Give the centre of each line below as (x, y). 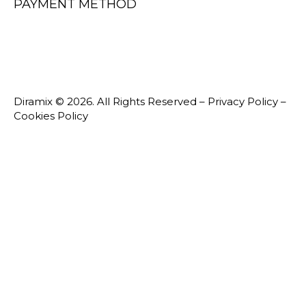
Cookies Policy (51, 116)
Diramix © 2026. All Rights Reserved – (111, 102)
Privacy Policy (244, 102)
